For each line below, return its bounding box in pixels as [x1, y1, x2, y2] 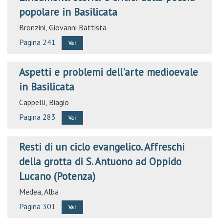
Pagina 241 [19, 37, 56, 47]
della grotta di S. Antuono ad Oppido [19, 155, 181, 168]
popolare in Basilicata [19, 5, 117, 19]
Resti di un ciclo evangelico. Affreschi [19, 140, 185, 153]
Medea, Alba [19, 187, 59, 197]
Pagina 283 [19, 112, 56, 122]
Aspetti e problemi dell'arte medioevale [19, 66, 198, 79]
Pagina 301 [19, 201, 56, 211]
